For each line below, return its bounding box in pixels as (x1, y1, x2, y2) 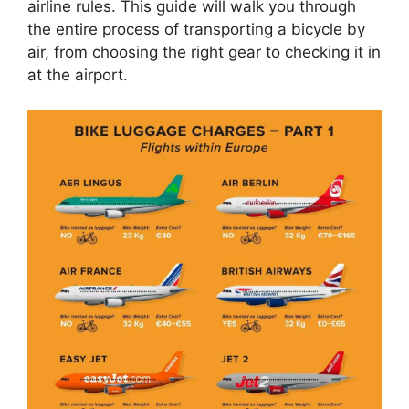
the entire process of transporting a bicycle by (27, 20, 365, 39)
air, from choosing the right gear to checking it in (27, 43, 381, 62)
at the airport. (27, 66, 128, 85)
